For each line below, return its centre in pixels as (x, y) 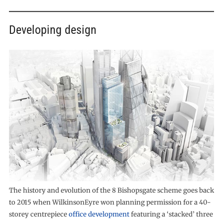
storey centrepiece (39, 214)
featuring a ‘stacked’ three (171, 214)
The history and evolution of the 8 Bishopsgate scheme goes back (111, 190)
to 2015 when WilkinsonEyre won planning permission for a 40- (110, 202)
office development (99, 214)
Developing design (53, 30)
